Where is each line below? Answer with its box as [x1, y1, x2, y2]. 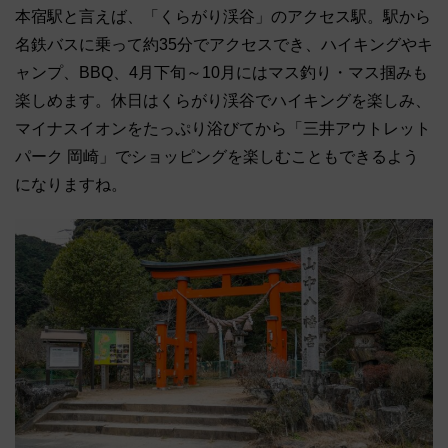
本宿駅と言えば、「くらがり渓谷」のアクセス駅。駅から [15, 7, 431, 25]
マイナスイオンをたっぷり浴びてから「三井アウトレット [15, 119, 431, 137]
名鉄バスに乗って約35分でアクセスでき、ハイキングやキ [15, 35, 433, 53]
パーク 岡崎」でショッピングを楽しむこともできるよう [15, 147, 419, 165]
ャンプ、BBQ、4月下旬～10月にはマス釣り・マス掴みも [15, 63, 428, 81]
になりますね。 [15, 175, 127, 193]
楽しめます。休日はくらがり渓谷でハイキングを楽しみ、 [15, 91, 431, 109]
